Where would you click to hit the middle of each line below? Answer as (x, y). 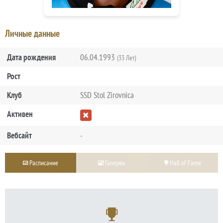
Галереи (114, 162)
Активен (20, 114)
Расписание (43, 162)
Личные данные (32, 33)
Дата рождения (31, 57)
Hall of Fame (184, 162)
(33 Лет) (126, 57)
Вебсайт (19, 135)
